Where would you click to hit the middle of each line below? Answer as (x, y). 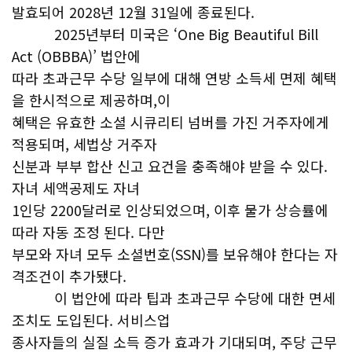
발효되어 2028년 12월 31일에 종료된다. (133, 12)
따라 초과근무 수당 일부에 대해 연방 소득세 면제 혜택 (174, 78)
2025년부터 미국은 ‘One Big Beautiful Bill (165, 34)
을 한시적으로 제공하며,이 (91, 100)
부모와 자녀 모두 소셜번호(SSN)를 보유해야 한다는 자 (175, 254)
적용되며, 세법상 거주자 (84, 144)
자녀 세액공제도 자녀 (76, 188)
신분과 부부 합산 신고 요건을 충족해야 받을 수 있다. (170, 166)
